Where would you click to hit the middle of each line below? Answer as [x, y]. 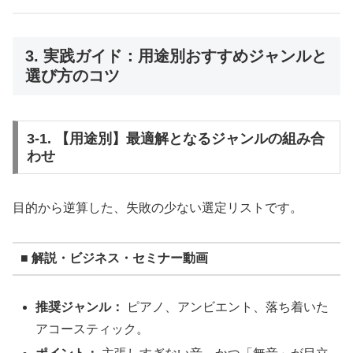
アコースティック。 [93, 329]
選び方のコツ [72, 75]
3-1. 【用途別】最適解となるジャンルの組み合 [175, 138]
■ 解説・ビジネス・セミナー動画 [114, 258]
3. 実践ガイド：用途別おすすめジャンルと [176, 56]
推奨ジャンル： [80, 307]
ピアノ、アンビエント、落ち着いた [227, 307]
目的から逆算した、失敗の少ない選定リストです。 [158, 207]
